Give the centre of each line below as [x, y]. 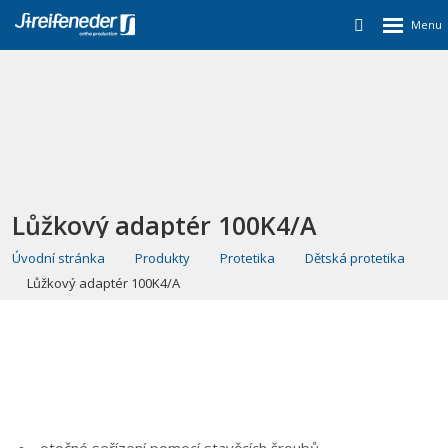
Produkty [162, 257]
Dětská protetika [355, 257]
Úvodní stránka [58, 257]
